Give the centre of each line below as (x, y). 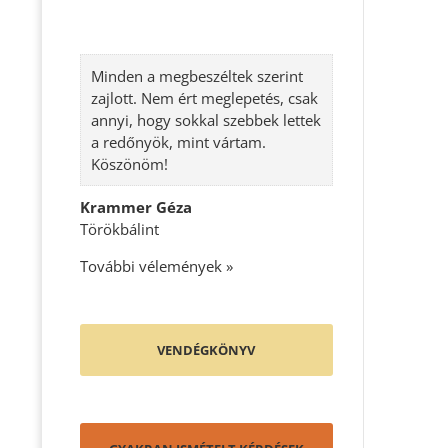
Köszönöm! (129, 163)
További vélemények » (156, 265)
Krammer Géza (135, 206)
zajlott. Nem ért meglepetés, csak (204, 97)
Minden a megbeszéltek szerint (196, 75)
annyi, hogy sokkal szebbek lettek (205, 119)
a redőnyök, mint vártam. (178, 141)
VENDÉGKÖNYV (206, 349)
